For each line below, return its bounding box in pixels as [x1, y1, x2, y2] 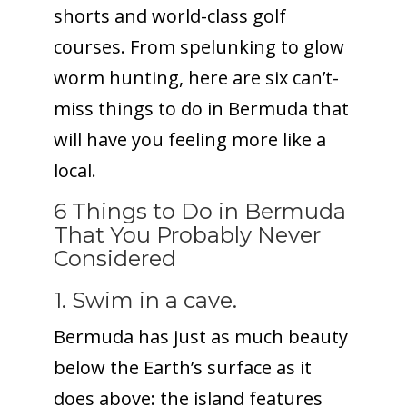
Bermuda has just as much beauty [53, 323, 348, 349]
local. [53, 157, 96, 183]
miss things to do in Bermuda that [53, 95, 349, 121]
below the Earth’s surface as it [53, 354, 312, 380]
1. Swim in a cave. [53, 286, 237, 313]
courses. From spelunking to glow [53, 34, 344, 59]
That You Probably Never [53, 221, 321, 248]
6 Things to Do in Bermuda [53, 197, 346, 224]
